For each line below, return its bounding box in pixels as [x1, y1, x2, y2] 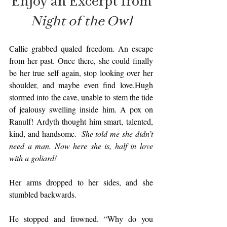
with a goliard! [9, 153, 57, 163]
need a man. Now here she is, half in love [9, 140, 153, 151]
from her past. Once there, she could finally [9, 55, 153, 66]
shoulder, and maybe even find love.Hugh [9, 80, 153, 90]
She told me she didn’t [81, 128, 153, 139]
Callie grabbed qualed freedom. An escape [9, 43, 153, 54]
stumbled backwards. [9, 189, 77, 200]
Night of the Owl [30, 12, 132, 29]
